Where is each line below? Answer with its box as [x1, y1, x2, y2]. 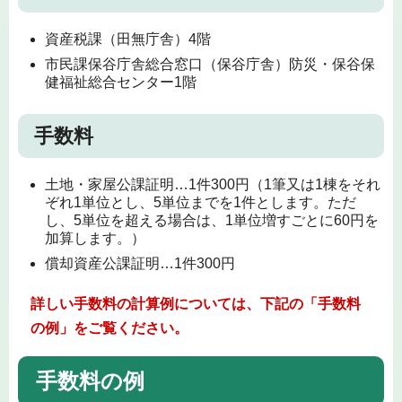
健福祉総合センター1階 [45, 74, 197, 90]
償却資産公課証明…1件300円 [45, 255, 235, 271]
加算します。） [45, 230, 145, 246]
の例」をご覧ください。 [30, 320, 188, 336]
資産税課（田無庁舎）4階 [45, 31, 211, 47]
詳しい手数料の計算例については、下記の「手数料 [30, 296, 361, 312]
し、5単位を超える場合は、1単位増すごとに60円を [45, 212, 379, 228]
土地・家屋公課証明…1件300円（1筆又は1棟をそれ [45, 176, 380, 192]
